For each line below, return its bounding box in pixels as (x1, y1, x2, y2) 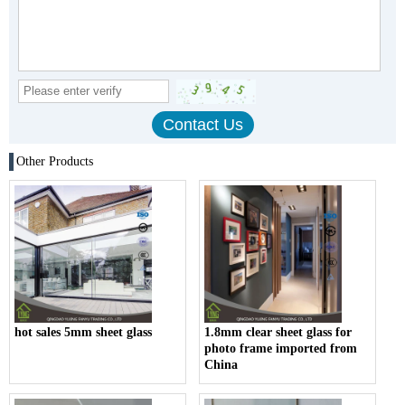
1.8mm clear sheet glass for (204, 325, 353, 339)
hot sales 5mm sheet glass (14, 325, 152, 339)
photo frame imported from (204, 341, 358, 355)
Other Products (16, 154, 93, 168)
